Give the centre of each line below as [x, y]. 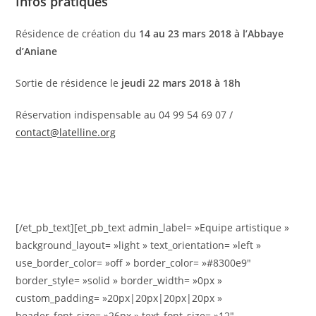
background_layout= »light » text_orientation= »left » [139, 245]
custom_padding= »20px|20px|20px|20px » [119, 298]
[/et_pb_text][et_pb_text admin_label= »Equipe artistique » [153, 227]
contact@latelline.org [66, 132]
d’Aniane [37, 51]
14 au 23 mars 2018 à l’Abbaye [212, 34]
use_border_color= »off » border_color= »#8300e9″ [134, 263]
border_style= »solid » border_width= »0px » [119, 280]
